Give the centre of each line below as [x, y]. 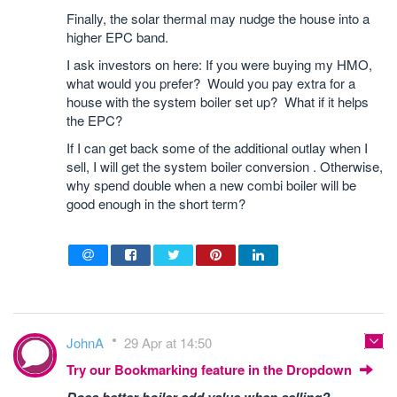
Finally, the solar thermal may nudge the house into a [218, 18]
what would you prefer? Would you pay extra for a [211, 83]
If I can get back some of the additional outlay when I [217, 148]
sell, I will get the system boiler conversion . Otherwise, [225, 166]
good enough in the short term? [156, 203]
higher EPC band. [117, 37]
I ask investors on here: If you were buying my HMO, [219, 64]
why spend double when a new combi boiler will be [211, 185]
